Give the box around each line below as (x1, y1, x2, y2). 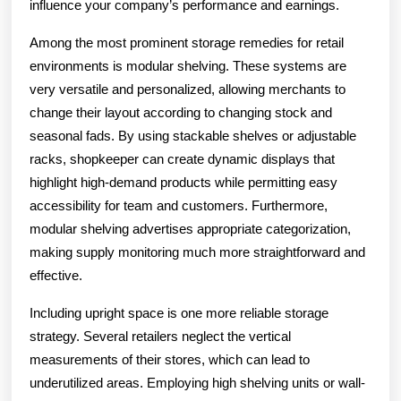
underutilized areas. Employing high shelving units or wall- (30, 374, 365, 390)
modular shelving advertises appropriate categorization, (30, 220, 351, 236)
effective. (30, 267, 82, 283)
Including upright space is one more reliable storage (30, 304, 328, 320)
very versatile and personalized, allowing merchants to (30, 81, 346, 97)
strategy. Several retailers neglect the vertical (30, 328, 291, 344)
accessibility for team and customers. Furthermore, (30, 197, 328, 213)
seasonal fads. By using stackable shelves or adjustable (30, 127, 356, 143)
